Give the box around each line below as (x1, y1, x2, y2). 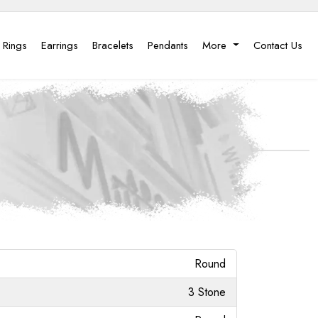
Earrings (41, 38, 79, 53)
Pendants (148, 38, 189, 53)
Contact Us (253, 38, 302, 53)
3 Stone (188, 283, 226, 300)
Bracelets (92, 38, 134, 53)
